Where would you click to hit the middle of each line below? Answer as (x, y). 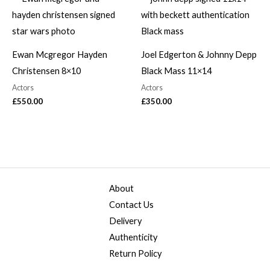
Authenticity (133, 237)
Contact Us (131, 205)
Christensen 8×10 (46, 71)
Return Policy (135, 254)
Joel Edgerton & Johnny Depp (199, 54)
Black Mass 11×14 (176, 71)
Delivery (125, 221)
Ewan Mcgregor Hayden (60, 54)
